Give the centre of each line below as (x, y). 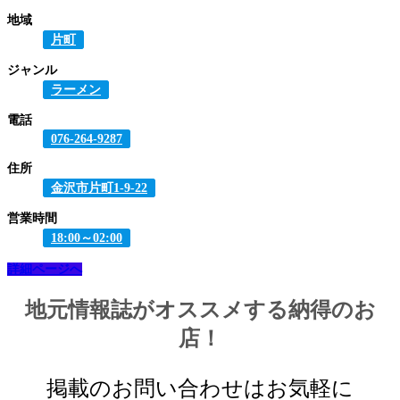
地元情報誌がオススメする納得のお (200, 310)
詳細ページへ (45, 270)
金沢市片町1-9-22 (99, 188)
